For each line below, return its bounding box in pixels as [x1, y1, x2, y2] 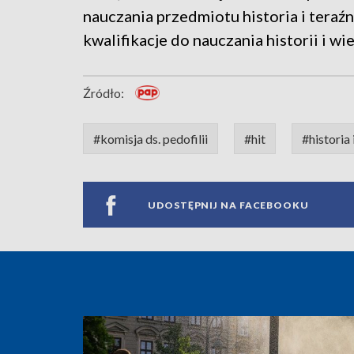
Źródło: [83, 85, 124, 101]
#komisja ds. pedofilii [93, 131, 208, 147]
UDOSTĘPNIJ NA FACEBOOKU [148, 198, 309, 211]
